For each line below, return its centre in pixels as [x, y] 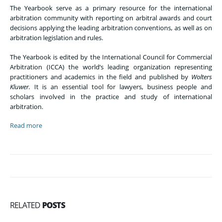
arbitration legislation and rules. [56, 38]
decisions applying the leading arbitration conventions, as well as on [111, 28]
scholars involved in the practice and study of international [111, 96]
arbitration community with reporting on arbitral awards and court [111, 18]
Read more [26, 126]
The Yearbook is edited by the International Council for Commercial [111, 57]
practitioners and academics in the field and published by [101, 77]
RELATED [26, 205]
